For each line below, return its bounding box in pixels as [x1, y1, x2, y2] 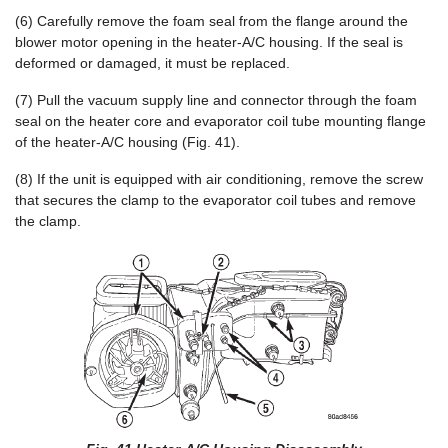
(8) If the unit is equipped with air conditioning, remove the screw [15, 171, 423, 187]
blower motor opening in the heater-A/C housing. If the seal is [15, 34, 403, 50]
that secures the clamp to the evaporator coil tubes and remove [15, 192, 416, 208]
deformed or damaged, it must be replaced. [15, 55, 290, 71]
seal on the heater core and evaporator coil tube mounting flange [15, 113, 426, 129]
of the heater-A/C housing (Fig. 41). [15, 134, 240, 150]
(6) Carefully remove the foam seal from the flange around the [15, 13, 408, 29]
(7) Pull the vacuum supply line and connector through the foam [15, 92, 417, 108]
